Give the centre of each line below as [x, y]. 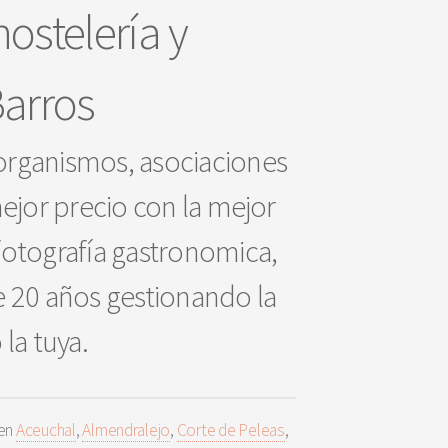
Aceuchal [45, 429]
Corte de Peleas [230, 429]
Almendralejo [126, 429]
